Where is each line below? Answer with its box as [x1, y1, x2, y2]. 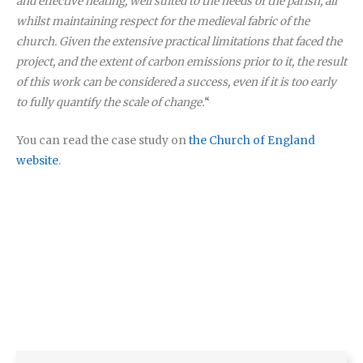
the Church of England [189, 133, 315, 147]
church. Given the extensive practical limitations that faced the [16, 35, 342, 49]
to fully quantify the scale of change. [16, 96, 204, 110]
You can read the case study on [16, 133, 189, 147]
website [16, 153, 58, 168]
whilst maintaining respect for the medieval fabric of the [16, 15, 310, 29]
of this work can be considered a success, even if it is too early [16, 75, 336, 90]
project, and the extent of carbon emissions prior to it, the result [16, 55, 347, 70]
